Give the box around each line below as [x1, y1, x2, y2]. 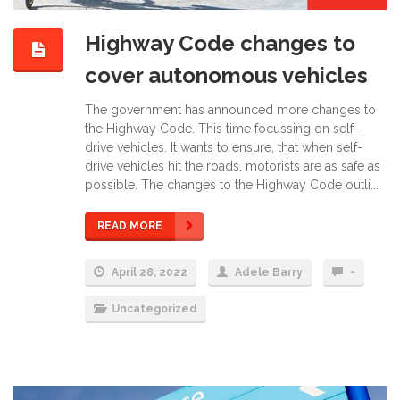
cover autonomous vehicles [85, 62, 368, 89]
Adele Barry [235, 265, 303, 279]
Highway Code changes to [85, 30, 355, 57]
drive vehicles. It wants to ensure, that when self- [85, 139, 362, 154]
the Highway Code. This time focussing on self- [85, 121, 359, 136]
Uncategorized [112, 302, 197, 315]
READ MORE [97, 219, 162, 232]
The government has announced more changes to [85, 102, 376, 117]
